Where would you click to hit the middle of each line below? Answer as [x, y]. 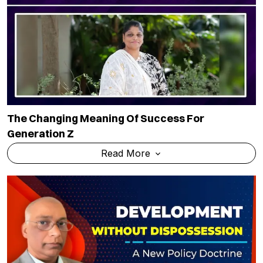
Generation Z [41, 133]
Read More [127, 153]
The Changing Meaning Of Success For [106, 118]
